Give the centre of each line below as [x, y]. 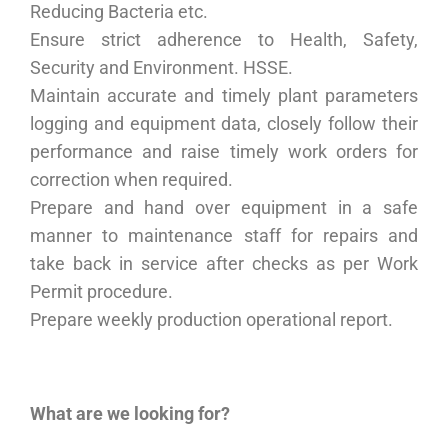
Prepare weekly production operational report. [211, 319]
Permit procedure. [101, 291]
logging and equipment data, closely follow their [224, 123]
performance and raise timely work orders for [224, 151]
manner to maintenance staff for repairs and [224, 235]
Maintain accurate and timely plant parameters [224, 95]
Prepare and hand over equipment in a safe [224, 207]
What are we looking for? [130, 413]
